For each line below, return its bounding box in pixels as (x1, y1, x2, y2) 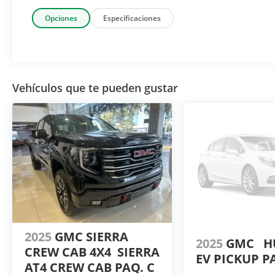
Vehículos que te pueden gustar (12, 80, 178, 96)
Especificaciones (103, 13, 161, 24)
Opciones (45, 13, 78, 24)
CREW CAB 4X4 (25, 244, 111, 261)
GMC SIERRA (55, 228, 128, 246)
